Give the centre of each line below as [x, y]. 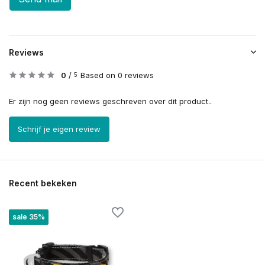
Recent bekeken [43, 183]
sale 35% [29, 216]
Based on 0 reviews [117, 75]
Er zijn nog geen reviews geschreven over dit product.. [110, 101]
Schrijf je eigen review [59, 129]
